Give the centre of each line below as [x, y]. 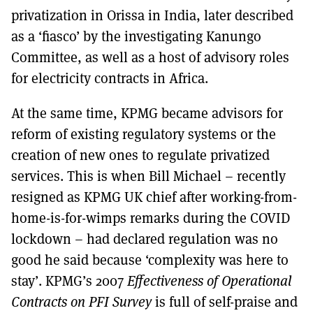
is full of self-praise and [225, 301]
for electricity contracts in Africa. [110, 78]
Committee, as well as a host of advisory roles [150, 57]
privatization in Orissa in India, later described [152, 15]
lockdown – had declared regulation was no [145, 238]
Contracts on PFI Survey [81, 301]
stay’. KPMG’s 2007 [69, 280]
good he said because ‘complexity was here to [150, 259]
